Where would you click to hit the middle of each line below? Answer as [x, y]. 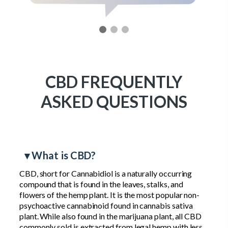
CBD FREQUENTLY [114, 101]
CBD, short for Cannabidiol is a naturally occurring [106, 193]
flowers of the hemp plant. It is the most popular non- [109, 214]
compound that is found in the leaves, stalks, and [101, 204]
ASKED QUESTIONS [114, 121]
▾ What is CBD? [60, 175]
